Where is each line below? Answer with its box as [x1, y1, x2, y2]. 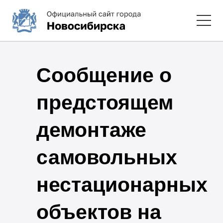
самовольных [36, 145, 177, 169]
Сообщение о [36, 63, 172, 87]
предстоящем [36, 91, 173, 114]
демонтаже [36, 118, 146, 141]
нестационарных [36, 173, 208, 196]
